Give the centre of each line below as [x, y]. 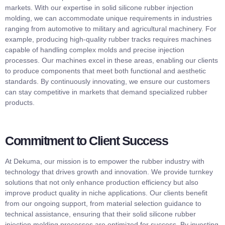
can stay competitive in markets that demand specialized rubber [106, 92]
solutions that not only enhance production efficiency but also [102, 182]
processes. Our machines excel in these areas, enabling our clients [111, 61]
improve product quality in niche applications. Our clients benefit [106, 193]
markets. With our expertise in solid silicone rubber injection [99, 8]
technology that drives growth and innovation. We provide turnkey [109, 172]
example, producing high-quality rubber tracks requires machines [108, 39]
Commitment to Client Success [86, 140]
